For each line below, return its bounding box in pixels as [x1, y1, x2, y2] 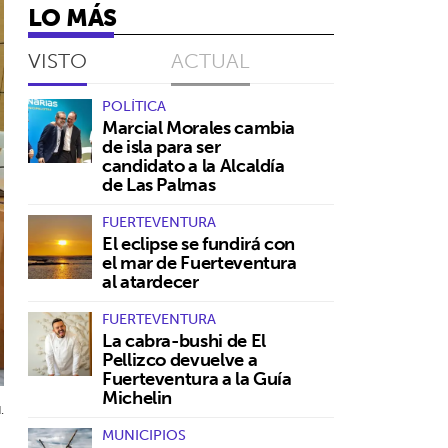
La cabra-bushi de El [102, 325, 266, 357]
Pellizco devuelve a [102, 344, 258, 376]
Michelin [102, 382, 173, 414]
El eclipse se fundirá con [102, 228, 295, 260]
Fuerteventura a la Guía [102, 363, 292, 395]
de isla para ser [102, 131, 221, 163]
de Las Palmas [102, 169, 216, 201]
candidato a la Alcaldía [102, 150, 285, 182]
